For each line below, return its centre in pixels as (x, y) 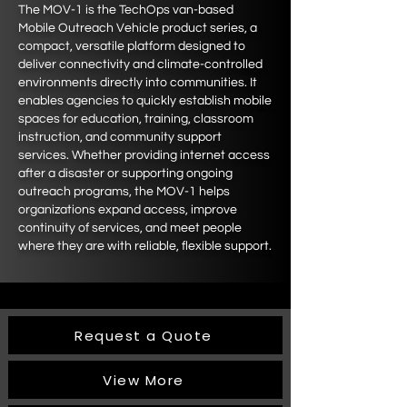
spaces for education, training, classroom (136, 119)
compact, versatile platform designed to (132, 46)
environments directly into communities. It (138, 83)
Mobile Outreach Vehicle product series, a (138, 28)
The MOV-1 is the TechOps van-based (126, 10)
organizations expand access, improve (128, 210)
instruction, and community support (120, 137)
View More (144, 380)
